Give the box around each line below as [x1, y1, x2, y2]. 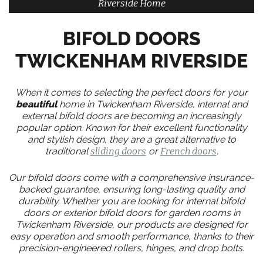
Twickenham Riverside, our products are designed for [15, 219, 248, 230]
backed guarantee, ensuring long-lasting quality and [18, 184, 245, 195]
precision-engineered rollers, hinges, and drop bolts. [19, 242, 244, 254]
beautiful [15, 99, 57, 110]
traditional [45, 146, 90, 157]
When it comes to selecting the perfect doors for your [15, 87, 248, 98]
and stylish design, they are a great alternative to [27, 134, 236, 145]
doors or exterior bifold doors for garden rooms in [23, 207, 240, 218]
